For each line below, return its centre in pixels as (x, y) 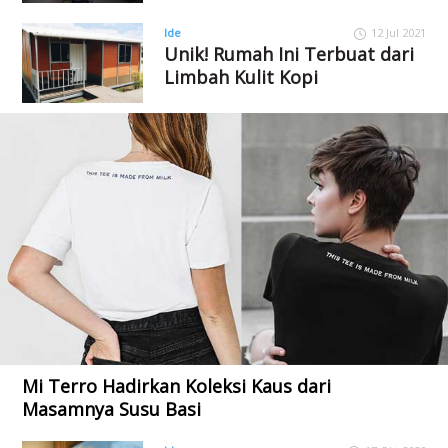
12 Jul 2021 (398, 33)
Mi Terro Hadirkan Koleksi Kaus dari (177, 386)
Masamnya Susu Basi (112, 409)
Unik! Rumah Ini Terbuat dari (288, 54)
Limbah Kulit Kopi (240, 77)
